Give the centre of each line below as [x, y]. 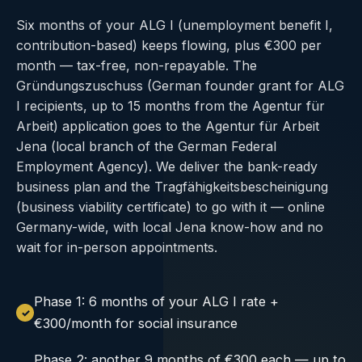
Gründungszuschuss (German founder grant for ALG [180, 86]
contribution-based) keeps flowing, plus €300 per [169, 45]
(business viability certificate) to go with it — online [170, 207]
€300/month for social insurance [136, 323]
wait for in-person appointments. [117, 247]
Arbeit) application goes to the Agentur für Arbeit [168, 126]
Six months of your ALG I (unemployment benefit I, [175, 25]
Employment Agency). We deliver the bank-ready [167, 166]
